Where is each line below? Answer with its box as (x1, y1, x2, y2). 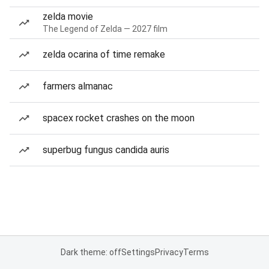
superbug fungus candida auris (43, 144, 169, 156)
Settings (121, 247, 155, 257)
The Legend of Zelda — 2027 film (43, 24, 168, 34)
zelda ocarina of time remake (43, 49, 165, 60)
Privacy (154, 247, 183, 257)
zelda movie (43, 11, 93, 22)
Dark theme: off (60, 247, 121, 257)
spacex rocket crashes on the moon (43, 112, 195, 124)
